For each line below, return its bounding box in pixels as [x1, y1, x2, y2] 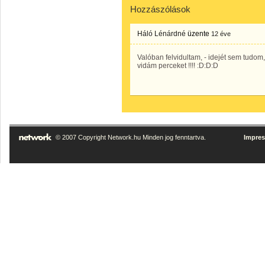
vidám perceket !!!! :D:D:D [137, 62, 218, 70]
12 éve [211, 30, 231, 37]
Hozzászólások [130, 4, 190, 14]
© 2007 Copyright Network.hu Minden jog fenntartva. [55, 134, 206, 141]
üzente [186, 30, 211, 38]
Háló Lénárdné [137, 30, 186, 38]
